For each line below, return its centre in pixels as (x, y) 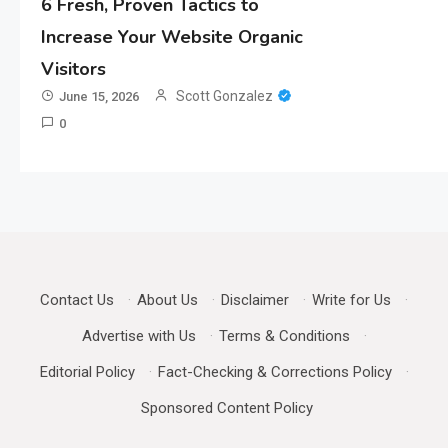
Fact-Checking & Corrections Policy (274, 372)
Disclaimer (255, 300)
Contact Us (77, 300)
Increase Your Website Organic (171, 37)
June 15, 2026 (98, 97)
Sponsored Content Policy (227, 408)
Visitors (73, 69)
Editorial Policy (87, 372)
